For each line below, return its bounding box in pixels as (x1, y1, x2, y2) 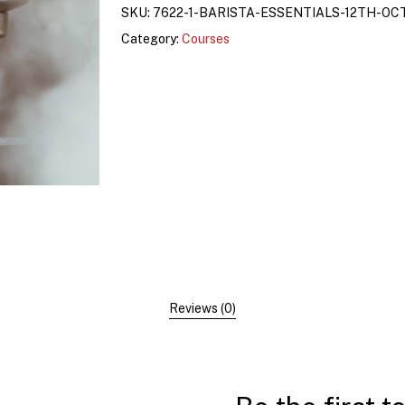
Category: (120, 32, 182, 47)
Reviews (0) (169, 301, 236, 316)
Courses (181, 32, 230, 47)
